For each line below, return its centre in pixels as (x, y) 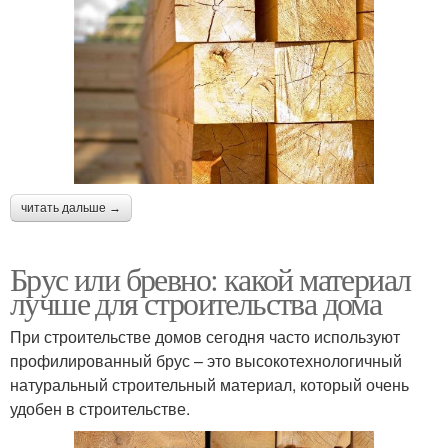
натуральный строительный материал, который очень (209, 384)
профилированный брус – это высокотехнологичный (206, 360)
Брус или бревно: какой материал (210, 278)
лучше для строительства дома (196, 302)
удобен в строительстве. (100, 408)
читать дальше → (71, 207)
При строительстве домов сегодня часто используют (205, 336)
